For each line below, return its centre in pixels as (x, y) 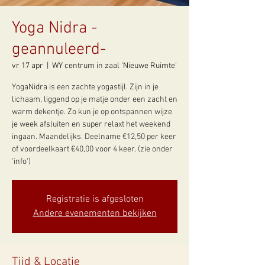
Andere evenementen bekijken (95, 214)
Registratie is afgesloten (95, 199)
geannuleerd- (59, 50)
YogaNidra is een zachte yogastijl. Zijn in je (85, 87)
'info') (21, 162)
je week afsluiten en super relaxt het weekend (91, 125)
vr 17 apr (28, 66)
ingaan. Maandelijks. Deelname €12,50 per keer (94, 137)
